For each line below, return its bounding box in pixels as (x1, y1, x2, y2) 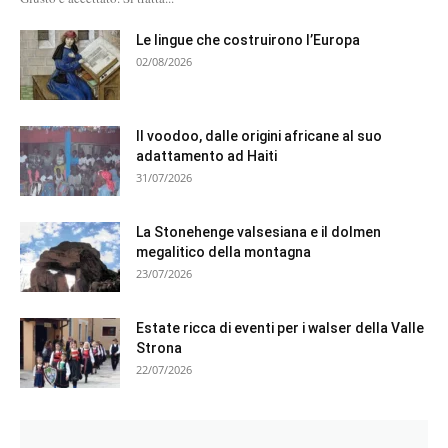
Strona (136, 339, 182, 356)
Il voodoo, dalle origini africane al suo (136, 127, 382, 144)
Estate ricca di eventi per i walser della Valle (136, 319, 424, 336)
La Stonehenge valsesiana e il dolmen (136, 223, 381, 240)
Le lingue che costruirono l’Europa (136, 31, 360, 48)
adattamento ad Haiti (136, 147, 277, 164)
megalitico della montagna (136, 243, 311, 260)
